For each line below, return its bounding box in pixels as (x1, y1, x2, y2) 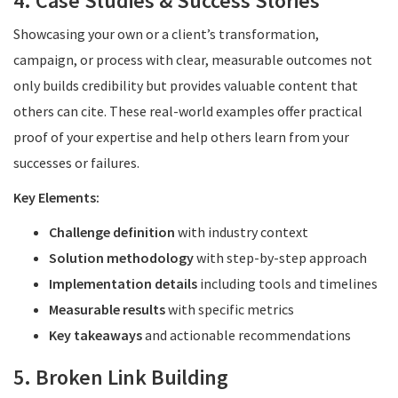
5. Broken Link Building (13, 363, 228, 391)
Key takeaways (49, 326, 142, 344)
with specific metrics (165, 300, 294, 318)
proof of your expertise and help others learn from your (13, 128, 349, 146)
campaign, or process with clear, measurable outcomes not (13, 51, 372, 68)
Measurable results (49, 300, 165, 318)
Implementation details (49, 275, 197, 292)
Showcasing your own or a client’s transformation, (13, 25, 319, 43)
